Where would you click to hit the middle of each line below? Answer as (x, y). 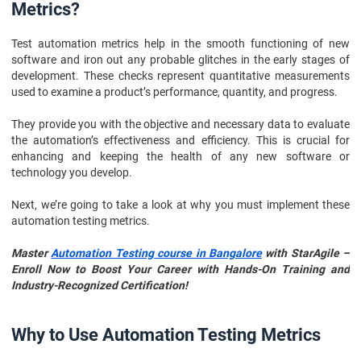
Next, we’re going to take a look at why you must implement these (180, 205)
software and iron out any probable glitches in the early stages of (180, 60)
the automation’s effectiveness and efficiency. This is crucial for (180, 140)
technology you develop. (73, 172)
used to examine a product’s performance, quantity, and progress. (176, 92)
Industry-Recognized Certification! (100, 285)
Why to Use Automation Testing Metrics (166, 335)
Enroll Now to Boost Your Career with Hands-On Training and (180, 269)
